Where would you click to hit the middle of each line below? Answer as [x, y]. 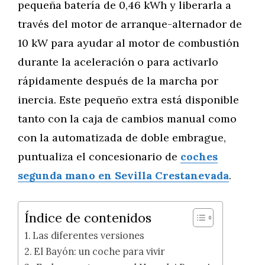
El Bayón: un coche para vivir [100, 251]
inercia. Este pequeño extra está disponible [128, 100]
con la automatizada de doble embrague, [122, 138]
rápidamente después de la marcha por [118, 81]
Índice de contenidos [88, 218]
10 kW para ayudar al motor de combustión [128, 43]
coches [199, 156]
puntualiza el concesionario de [99, 156]
